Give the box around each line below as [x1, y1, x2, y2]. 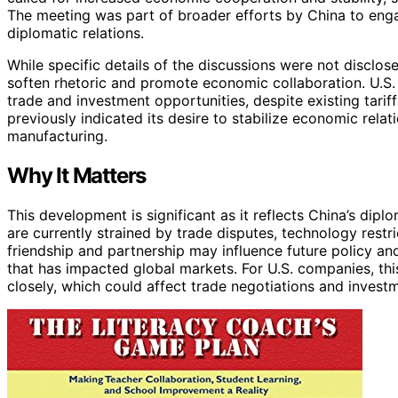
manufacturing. [7, 126, 107, 145]
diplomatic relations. [7, 23, 144, 42]
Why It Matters [7, 162, 147, 188]
